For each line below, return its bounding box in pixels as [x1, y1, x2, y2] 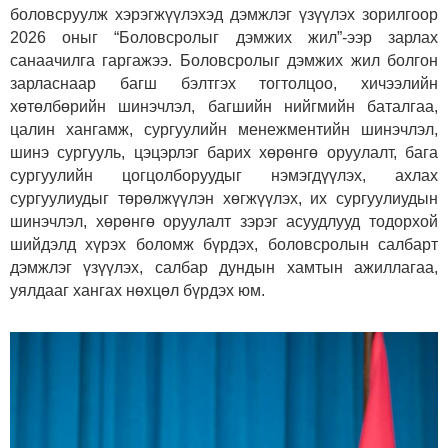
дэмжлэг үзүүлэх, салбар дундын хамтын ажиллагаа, [10, 258, 438, 276]
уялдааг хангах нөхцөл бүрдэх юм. [10, 281, 269, 299]
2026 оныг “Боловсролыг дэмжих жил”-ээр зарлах [10, 28, 438, 46]
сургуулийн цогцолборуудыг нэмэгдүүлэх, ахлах [10, 166, 438, 184]
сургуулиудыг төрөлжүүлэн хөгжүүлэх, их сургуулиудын [10, 189, 438, 207]
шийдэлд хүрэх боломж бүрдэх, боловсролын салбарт [10, 235, 438, 253]
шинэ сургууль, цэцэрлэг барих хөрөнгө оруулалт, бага [10, 143, 438, 161]
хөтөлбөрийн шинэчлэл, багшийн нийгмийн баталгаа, [10, 97, 438, 115]
